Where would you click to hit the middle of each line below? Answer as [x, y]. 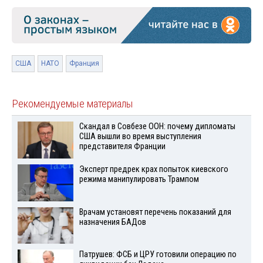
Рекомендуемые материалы [73, 104]
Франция [84, 64]
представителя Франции [122, 147]
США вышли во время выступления [140, 137]
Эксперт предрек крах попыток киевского [154, 169]
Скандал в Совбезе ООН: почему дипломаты [157, 127]
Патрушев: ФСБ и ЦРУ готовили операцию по [158, 255]
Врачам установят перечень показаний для [155, 212]
